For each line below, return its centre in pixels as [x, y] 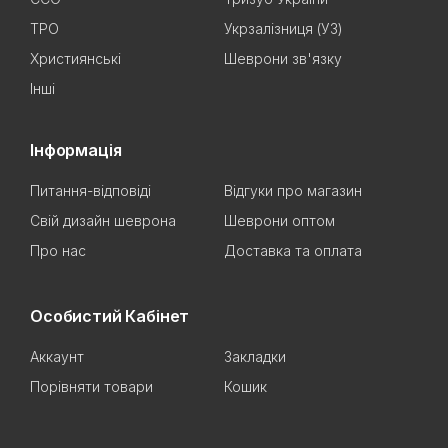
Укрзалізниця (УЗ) [283, 29]
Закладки [255, 357]
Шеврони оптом [279, 221]
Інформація [76, 150]
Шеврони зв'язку [283, 59]
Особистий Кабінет [110, 316]
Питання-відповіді [90, 191]
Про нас [58, 251]
